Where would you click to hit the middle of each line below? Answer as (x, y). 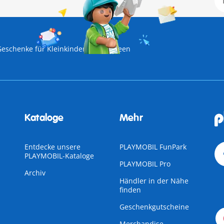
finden (130, 190)
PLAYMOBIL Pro (145, 164)
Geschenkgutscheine (154, 207)
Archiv (35, 173)
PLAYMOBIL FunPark (153, 147)
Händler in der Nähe (154, 181)
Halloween (113, 49)
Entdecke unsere (52, 147)
